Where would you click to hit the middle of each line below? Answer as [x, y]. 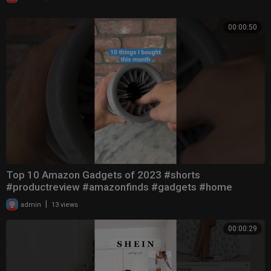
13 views [65, 204]
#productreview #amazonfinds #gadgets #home [119, 187]
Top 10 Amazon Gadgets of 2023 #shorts [103, 175]
